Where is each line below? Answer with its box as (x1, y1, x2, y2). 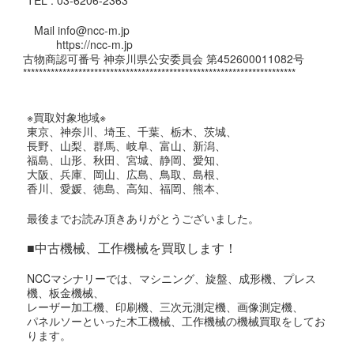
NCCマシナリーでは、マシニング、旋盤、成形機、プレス (27, 270, 317, 287)
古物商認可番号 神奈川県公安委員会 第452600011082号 (23, 51, 305, 67)
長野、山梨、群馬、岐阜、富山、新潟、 (27, 137, 227, 154)
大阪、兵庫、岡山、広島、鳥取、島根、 (27, 166, 227, 183)
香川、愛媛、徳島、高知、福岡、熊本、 (27, 180, 227, 197)
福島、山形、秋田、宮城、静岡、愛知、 (27, 152, 227, 168)
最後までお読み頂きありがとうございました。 (27, 210, 260, 227)
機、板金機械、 (27, 284, 105, 301)
